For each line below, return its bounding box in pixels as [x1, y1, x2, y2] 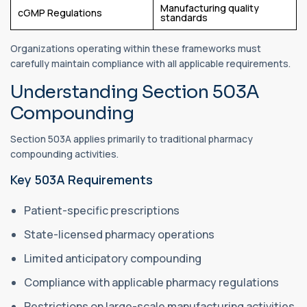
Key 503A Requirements [10, 171, 153, 188]
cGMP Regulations [18, 5, 102, 19]
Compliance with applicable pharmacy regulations [24, 274, 279, 290]
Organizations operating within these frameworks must [10, 41, 261, 55]
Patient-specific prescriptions [24, 202, 180, 218]
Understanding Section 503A [10, 80, 260, 103]
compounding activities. [10, 147, 119, 160]
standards [160, 10, 208, 24]
